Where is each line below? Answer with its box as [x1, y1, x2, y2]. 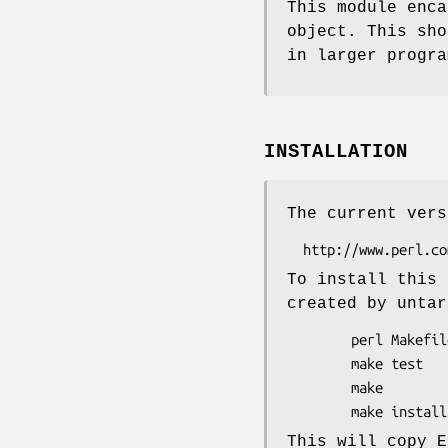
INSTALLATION [264, 141, 408, 164]
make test [287, 355, 351, 373]
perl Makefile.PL [287, 331, 351, 349]
